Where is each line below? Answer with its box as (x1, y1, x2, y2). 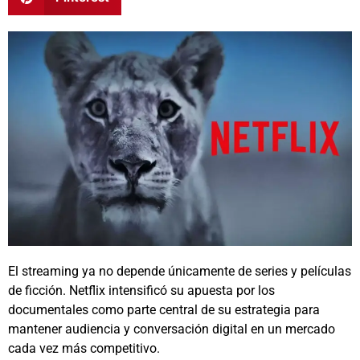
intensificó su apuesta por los (105, 282, 275, 298)
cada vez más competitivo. (8, 340, 160, 356)
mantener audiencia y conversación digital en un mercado (8, 321, 335, 337)
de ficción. (8, 282, 69, 298)
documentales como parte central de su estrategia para (8, 301, 320, 317)
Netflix (69, 282, 105, 298)
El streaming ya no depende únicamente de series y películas (8, 263, 351, 279)
